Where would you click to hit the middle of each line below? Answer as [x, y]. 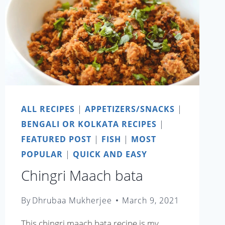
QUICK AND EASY [110, 154]
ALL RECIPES [48, 109]
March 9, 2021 [150, 200]
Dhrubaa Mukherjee [72, 200]
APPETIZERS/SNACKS [130, 109]
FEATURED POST [56, 139]
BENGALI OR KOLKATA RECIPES [89, 124]
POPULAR [42, 154]
